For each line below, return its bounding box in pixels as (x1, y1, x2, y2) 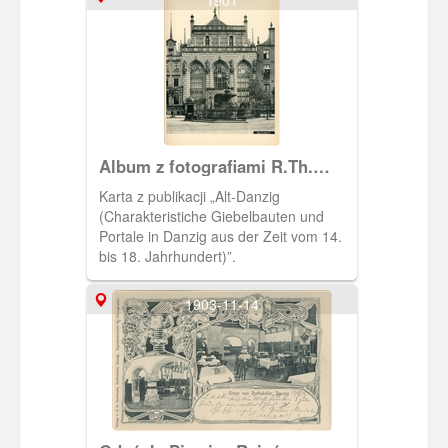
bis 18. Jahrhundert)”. (98, 245, 236, 266)
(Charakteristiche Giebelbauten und (98, 205, 324, 226)
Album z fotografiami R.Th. (98, 153, 313, 178)
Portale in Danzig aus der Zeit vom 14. (98, 225, 342, 246)
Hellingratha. (98, 41, 179, 62)
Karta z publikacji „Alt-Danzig (98, 185, 280, 206)
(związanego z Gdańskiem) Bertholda (98, 21, 336, 42)
